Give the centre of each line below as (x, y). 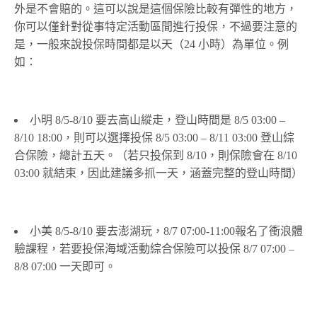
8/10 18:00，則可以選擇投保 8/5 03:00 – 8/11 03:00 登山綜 (154, 138)
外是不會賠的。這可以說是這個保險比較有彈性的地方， (156, 9)
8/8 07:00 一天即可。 (65, 267)
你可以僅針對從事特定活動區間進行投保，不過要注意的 (156, 27)
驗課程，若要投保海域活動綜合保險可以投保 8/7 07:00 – (154, 249)
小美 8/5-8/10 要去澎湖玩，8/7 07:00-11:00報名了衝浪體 (166, 231)
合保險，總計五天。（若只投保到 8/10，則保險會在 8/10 (156, 156)
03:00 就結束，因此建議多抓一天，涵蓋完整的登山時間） (158, 173)
